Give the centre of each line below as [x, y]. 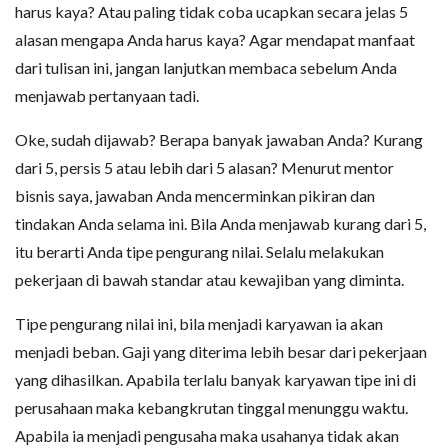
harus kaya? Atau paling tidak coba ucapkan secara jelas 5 [211, 11]
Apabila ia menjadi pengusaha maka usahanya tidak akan [207, 435]
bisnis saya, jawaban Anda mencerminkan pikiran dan [195, 195]
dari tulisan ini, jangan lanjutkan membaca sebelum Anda [206, 67]
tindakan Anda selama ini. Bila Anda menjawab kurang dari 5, [220, 223]
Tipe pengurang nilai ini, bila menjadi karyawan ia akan [199, 323]
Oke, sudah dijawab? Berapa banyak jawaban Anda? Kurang [219, 139]
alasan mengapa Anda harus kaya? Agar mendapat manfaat [215, 39]
